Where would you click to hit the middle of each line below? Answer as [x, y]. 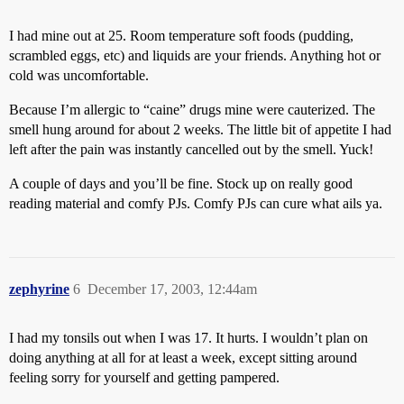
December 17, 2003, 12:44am [172, 289]
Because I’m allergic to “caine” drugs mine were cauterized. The [192, 110]
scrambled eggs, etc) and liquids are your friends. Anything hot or [195, 55]
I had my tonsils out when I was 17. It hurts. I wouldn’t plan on [188, 338]
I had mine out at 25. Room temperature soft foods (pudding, [181, 36]
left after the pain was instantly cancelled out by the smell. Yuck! [191, 149]
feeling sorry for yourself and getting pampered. [144, 377]
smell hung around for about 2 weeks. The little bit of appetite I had [200, 129]
